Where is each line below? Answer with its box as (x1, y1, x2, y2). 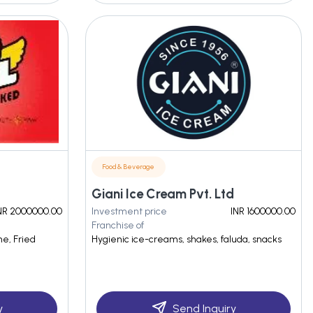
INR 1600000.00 (231, 205, 296, 217)
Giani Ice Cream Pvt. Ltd (92, 186, 234, 202)
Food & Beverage (103, 162, 154, 171)
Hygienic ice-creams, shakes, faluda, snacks (92, 233, 282, 245)
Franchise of (92, 219, 144, 231)
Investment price (92, 205, 167, 217)
